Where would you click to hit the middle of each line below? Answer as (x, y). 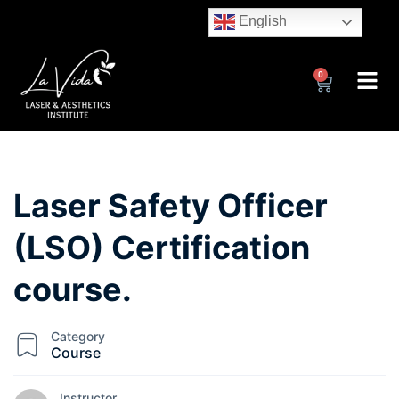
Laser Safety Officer (171, 205)
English (261, 21)
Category (78, 336)
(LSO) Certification (162, 247)
